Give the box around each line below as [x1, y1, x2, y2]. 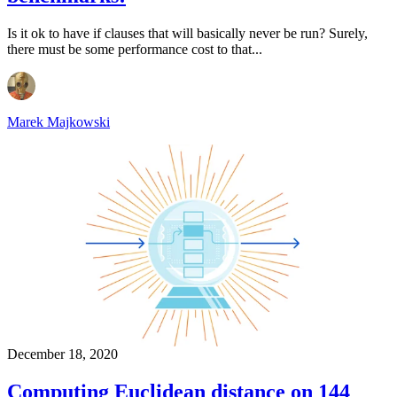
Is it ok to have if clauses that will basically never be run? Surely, [7, 25, 368, 41]
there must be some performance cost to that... [7, 41, 262, 57]
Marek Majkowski [7, 113, 110, 129]
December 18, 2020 [7, 346, 118, 362]
